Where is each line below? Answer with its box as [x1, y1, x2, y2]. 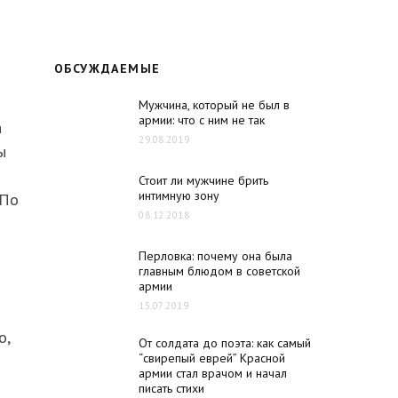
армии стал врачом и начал [139, 365, 287, 381]
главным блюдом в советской [139, 263, 300, 279]
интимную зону [139, 187, 219, 203]
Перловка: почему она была [139, 248, 292, 264]
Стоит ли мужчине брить [139, 172, 268, 188]
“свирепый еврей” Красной [139, 350, 285, 366]
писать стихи [139, 380, 204, 396]
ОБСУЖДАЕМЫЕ [54, 60, 161, 76]
